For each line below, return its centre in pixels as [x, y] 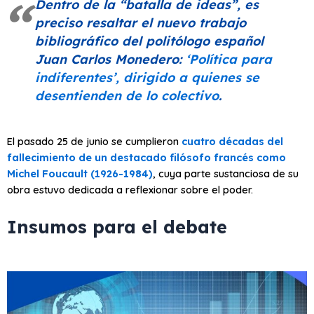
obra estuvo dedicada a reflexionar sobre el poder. [130, 190]
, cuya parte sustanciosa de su [226, 174]
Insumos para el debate [117, 226]
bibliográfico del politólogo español [149, 41]
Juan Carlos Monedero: [110, 59]
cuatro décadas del [232, 142]
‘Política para [229, 59]
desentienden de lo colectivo [127, 95]
